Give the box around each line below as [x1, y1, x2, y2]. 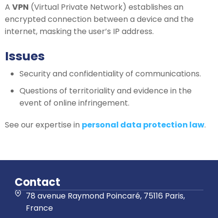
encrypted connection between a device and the [5, 14, 194, 25]
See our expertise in [5, 119, 82, 130]
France [25, 202, 53, 214]
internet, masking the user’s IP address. [5, 26, 154, 37]
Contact [15, 174, 60, 190]
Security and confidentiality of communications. [19, 68, 201, 79]
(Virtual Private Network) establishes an [29, 1, 183, 13]
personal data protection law [82, 119, 204, 130]
